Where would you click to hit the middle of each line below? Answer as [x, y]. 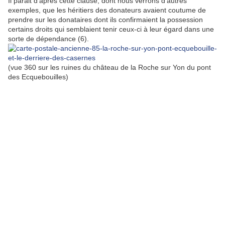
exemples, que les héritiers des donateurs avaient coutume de [107, 10]
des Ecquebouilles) [38, 77]
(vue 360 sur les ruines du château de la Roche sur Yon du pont [109, 68]
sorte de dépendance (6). [48, 39]
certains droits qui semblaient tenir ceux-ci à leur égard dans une [111, 29]
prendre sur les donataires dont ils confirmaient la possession [105, 20]
